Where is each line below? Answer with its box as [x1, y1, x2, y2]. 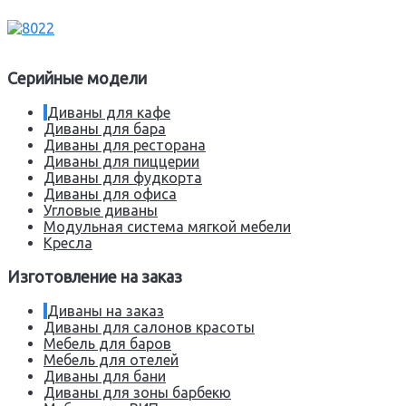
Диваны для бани [43, 368, 166, 385]
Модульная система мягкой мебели [43, 218, 291, 236]
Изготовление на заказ [7, 267, 182, 286]
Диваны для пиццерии [43, 153, 199, 170]
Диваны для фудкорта [43, 169, 202, 187]
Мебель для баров [43, 335, 171, 353]
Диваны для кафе [47, 104, 170, 121]
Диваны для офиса [43, 186, 177, 203]
